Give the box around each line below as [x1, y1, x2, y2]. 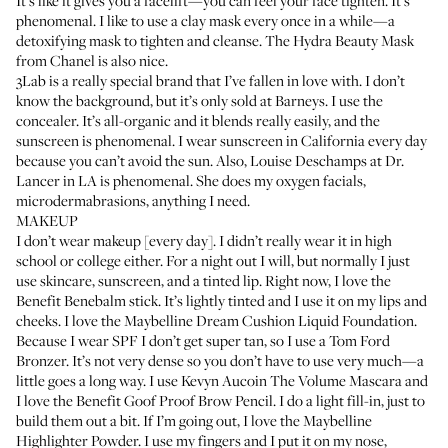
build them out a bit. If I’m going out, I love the [16, 410, 303, 430]
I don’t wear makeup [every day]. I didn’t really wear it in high [16, 230, 392, 250]
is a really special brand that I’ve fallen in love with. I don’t [46, 70, 405, 90]
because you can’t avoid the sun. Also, [16, 150, 250, 170]
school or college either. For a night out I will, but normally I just [16, 250, 410, 270]
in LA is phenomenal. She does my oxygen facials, [60, 170, 366, 190]
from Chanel [16, 50, 95, 70]
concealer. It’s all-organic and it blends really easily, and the [16, 110, 380, 130]
